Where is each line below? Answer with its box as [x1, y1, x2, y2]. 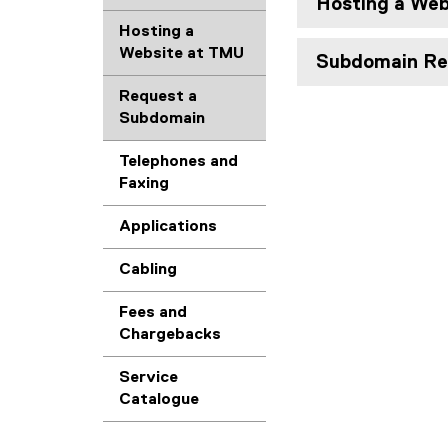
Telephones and [119, 154, 238, 170]
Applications [119, 219, 217, 235]
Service [119, 370, 178, 386]
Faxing [119, 176, 169, 192]
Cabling [119, 262, 177, 278]
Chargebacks [119, 327, 221, 343]
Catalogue [119, 392, 199, 408]
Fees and [119, 305, 187, 321]
